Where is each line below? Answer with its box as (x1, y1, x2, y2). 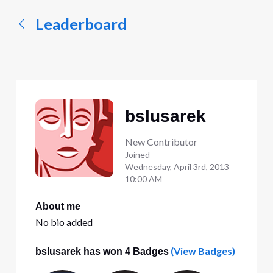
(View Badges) (168, 244, 235, 257)
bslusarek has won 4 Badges (35, 246, 169, 257)
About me (35, 200, 80, 211)
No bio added (35, 216, 93, 229)
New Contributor (124, 136, 197, 148)
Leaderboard (35, 15, 127, 34)
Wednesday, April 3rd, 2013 (124, 161, 229, 172)
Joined (124, 149, 152, 160)
